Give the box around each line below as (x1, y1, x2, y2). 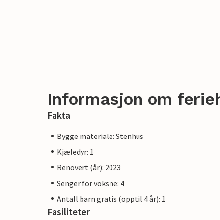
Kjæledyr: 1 (57, 146, 94, 157)
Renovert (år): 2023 (57, 162, 121, 172)
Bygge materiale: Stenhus (57, 131, 143, 141)
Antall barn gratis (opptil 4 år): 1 (57, 193, 165, 204)
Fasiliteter (47, 205, 90, 218)
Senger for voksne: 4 (57, 178, 124, 188)
